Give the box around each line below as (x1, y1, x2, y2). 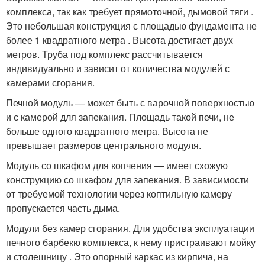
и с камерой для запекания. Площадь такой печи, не (6, 110, 234, 124)
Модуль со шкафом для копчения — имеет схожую (6, 159, 228, 173)
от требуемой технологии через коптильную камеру (6, 187, 232, 201)
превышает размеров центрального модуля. (6, 138, 201, 153)
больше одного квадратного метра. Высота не (6, 124, 208, 138)
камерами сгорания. (6, 76, 95, 90)
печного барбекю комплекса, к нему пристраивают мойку (6, 235, 256, 250)
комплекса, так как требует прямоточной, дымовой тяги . (6, 5, 253, 19)
